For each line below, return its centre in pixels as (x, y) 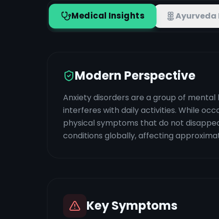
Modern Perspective (135, 76)
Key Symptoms (132, 206)
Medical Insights (108, 16)
